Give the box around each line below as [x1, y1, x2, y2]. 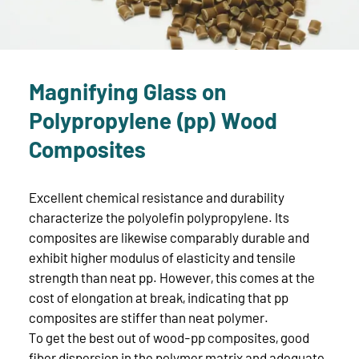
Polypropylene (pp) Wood [29, 106, 277, 134]
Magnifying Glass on [29, 77, 227, 105]
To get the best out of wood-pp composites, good [29, 329, 309, 345]
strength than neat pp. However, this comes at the [29, 268, 315, 285]
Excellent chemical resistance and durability [29, 188, 284, 205]
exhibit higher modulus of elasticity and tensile [29, 248, 296, 265]
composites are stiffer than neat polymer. [29, 309, 268, 325]
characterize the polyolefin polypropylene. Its [29, 208, 289, 225]
